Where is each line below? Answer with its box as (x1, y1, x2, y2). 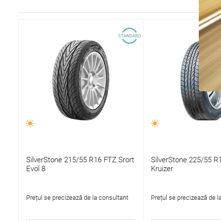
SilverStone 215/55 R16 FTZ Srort (26, 155, 134, 165)
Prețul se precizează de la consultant (26, 194, 128, 202)
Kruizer (150, 164, 173, 174)
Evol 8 (26, 164, 45, 174)
